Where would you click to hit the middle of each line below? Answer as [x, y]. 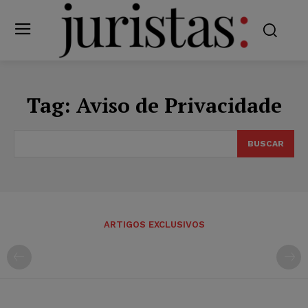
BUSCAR [266, 143]
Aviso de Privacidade [179, 105]
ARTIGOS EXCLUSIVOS [154, 224]
